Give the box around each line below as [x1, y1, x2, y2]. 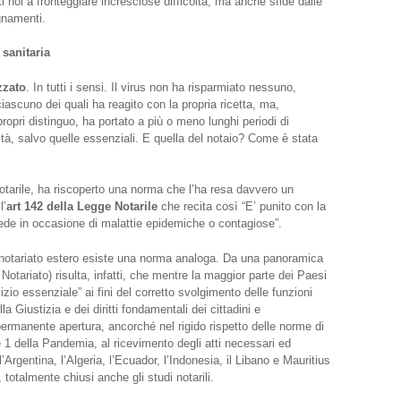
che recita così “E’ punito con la [157, 200, 326, 214]
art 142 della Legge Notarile [5, 200, 158, 214]
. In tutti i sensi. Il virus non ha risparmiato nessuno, [25, 80, 296, 94]
